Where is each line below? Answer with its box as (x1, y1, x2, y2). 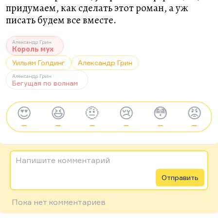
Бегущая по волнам (12, 79, 78, 87)
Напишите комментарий (16, 155, 110, 165)
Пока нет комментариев (12, 197, 106, 207)
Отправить (162, 173, 199, 182)
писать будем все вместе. (6, 13, 116, 27)
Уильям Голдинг (12, 58, 65, 67)
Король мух (12, 45, 54, 53)
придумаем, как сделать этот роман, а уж (6, 1, 188, 15)
